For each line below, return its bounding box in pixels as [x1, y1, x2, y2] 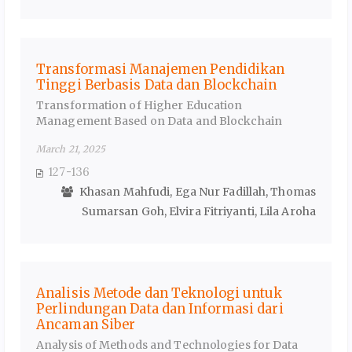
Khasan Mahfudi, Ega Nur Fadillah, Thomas [76, 185, 316, 200]
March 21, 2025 [36, 143, 106, 156]
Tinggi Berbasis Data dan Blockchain [36, 76, 277, 93]
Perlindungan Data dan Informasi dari [36, 301, 284, 317]
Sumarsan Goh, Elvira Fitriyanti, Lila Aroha [81, 204, 316, 219]
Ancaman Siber [36, 317, 136, 333]
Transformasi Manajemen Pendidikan [36, 60, 285, 77]
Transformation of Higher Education [36, 97, 243, 112]
